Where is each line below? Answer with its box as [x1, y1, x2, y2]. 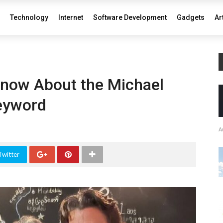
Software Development [93, 13, 167, 21]
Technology [10, 13, 48, 21]
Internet [58, 13, 83, 21]
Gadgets [177, 13, 205, 21]
